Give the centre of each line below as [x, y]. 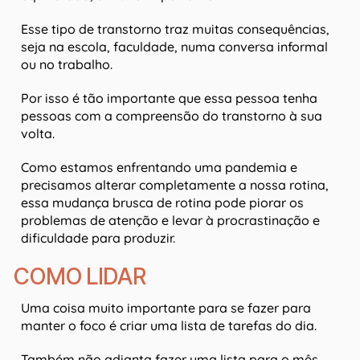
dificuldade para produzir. [98, 238]
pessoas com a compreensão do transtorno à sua [172, 116]
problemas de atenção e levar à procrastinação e [170, 221]
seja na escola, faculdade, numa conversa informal [174, 47]
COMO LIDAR [80, 277]
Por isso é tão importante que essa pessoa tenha [169, 98]
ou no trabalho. [67, 65]
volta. [38, 134]
